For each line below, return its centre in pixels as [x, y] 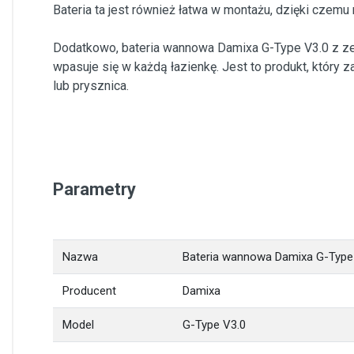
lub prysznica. [91, 86]
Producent [89, 291]
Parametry [94, 189]
